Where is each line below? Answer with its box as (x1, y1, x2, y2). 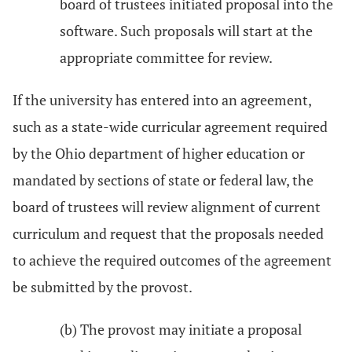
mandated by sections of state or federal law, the (13, 170, 313, 189)
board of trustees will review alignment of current (13, 197, 321, 216)
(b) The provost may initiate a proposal (60, 320, 302, 339)
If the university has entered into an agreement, (13, 90, 311, 109)
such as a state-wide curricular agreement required (13, 117, 328, 136)
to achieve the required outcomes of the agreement (13, 251, 332, 269)
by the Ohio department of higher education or (13, 144, 305, 163)
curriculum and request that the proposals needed (13, 224, 324, 243)
